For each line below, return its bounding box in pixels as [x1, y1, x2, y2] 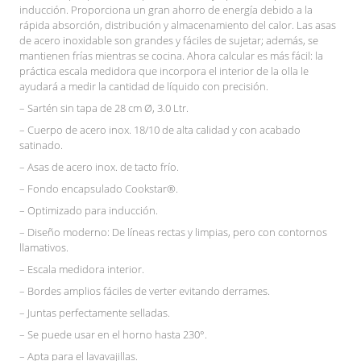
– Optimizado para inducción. [19, 202, 158, 218]
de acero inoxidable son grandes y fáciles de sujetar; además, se [19, 32, 318, 48]
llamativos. [19, 239, 68, 255]
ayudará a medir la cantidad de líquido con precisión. [19, 78, 268, 93]
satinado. [19, 137, 63, 152]
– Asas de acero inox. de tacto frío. [19, 159, 179, 174]
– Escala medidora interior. [19, 261, 144, 276]
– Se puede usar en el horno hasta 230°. [19, 326, 207, 342]
